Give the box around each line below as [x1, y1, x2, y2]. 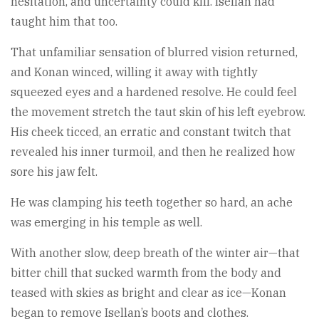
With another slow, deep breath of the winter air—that [11, 245, 300, 260]
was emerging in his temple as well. [11, 214, 202, 229]
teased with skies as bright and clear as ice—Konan [11, 285, 286, 300]
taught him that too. [11, 14, 117, 28]
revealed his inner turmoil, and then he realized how [11, 144, 295, 159]
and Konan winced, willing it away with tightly [11, 64, 258, 79]
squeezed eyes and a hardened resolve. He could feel [11, 84, 297, 99]
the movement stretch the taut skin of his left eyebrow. [11, 104, 305, 119]
